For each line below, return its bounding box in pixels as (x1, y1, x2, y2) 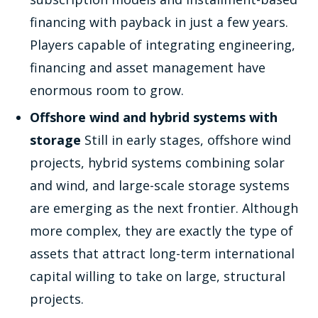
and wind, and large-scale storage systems (30, 176, 290, 194)
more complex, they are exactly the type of (30, 221, 294, 239)
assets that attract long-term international (30, 244, 295, 262)
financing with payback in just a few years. (30, 13, 289, 31)
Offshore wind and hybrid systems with (30, 108, 278, 126)
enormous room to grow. (30, 81, 185, 99)
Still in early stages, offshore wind (81, 131, 292, 148)
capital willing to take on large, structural (30, 267, 286, 285)
